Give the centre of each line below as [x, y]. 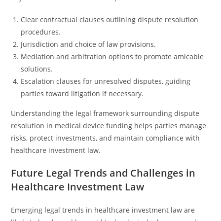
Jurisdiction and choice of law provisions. [89, 44]
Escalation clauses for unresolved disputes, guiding [106, 81]
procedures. [41, 32]
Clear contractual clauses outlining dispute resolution [110, 19]
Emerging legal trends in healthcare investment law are [103, 210]
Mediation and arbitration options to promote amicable [112, 56]
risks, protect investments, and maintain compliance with [106, 138]
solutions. [37, 69]
